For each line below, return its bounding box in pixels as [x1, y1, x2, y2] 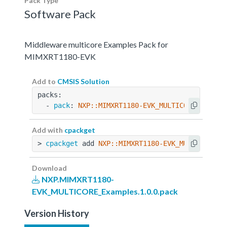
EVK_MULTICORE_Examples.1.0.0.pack [32, 186, 178, 196]
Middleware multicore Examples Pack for [24, 39, 168, 49]
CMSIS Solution [57, 77, 109, 86]
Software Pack [24, 7, 96, 21]
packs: [37, 90, 62, 99]
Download [32, 163, 67, 172]
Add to [32, 77, 57, 86]
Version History [24, 207, 89, 219]
